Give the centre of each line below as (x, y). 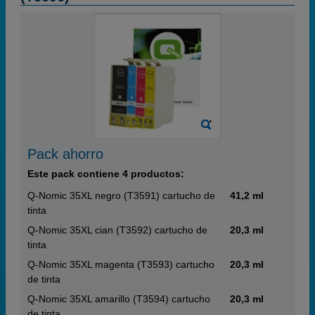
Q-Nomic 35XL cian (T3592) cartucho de (117, 230)
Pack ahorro (65, 154)
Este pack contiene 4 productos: (106, 174)
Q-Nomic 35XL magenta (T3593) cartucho (121, 264)
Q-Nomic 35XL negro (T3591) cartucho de (121, 195)
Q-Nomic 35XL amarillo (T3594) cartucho (119, 299)
